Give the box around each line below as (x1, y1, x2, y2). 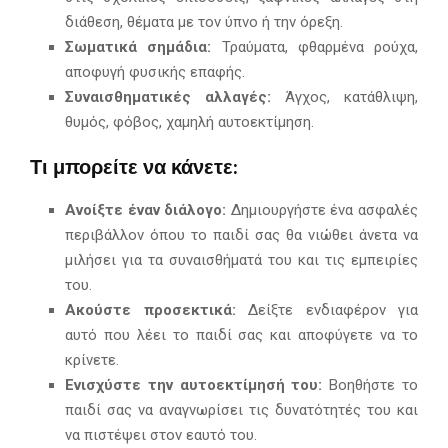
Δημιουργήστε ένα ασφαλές (226, 201, 419, 220)
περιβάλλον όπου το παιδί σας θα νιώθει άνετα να (65, 226, 418, 245)
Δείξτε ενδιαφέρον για (235, 301, 418, 320)
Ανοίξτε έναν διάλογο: (65, 201, 227, 220)
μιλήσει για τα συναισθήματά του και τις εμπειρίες (65, 251, 418, 270)
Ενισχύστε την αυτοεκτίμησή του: (65, 376, 323, 395)
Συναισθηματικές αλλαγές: (65, 88, 271, 107)
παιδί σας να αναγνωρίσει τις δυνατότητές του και (65, 401, 418, 420)
